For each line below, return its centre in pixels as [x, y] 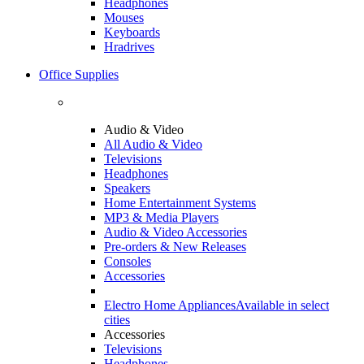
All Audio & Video [153, 144]
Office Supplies [79, 74]
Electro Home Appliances [170, 305]
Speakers [127, 188]
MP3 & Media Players [161, 217]
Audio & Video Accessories [175, 232]
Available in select [282, 305]
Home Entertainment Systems [180, 202]
